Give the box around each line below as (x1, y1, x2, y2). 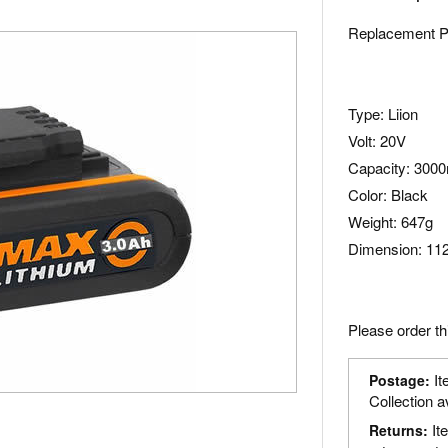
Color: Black (348, 184, 429, 205)
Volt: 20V (348, 130, 407, 151)
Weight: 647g (348, 211, 434, 232)
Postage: (369, 370, 431, 390)
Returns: (369, 420, 429, 440)
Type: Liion (348, 103, 419, 124)
